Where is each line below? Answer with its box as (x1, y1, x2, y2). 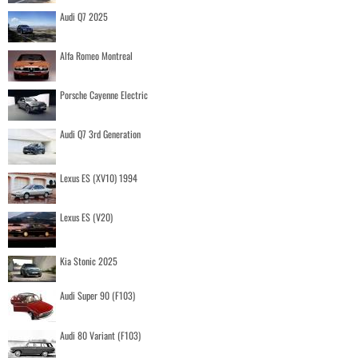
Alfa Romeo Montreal (60, 48, 133, 62)
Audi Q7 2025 (60, 9, 108, 23)
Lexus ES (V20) (60, 209, 113, 224)
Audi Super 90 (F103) (60, 288, 135, 302)
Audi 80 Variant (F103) (60, 328, 141, 342)
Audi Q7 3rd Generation (60, 126, 141, 141)
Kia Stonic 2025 (60, 253, 117, 268)
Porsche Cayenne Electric (60, 87, 148, 101)
